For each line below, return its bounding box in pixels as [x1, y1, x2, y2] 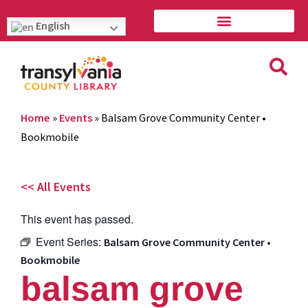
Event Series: [36, 233, 104, 250]
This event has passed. [21, 210, 133, 227]
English [34, 19, 70, 32]
